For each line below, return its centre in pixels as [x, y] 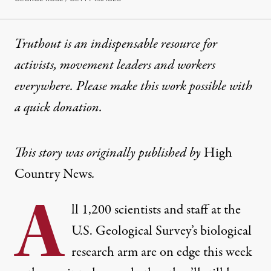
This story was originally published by [109, 153]
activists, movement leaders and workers [115, 65]
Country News [53, 174]
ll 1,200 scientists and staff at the [156, 210]
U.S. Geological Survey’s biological [162, 231]
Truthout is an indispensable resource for [116, 44]
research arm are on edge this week [162, 252]
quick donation [61, 107]
